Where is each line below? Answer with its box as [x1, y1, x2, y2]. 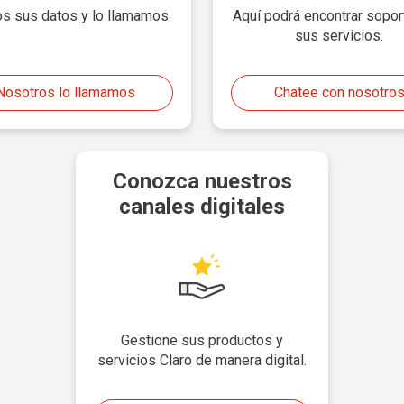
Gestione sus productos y [121, 332, 283, 349]
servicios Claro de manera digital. [97, 352, 307, 369]
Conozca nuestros [112, 169, 292, 194]
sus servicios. [295, 27, 383, 44]
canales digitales [119, 194, 285, 219]
